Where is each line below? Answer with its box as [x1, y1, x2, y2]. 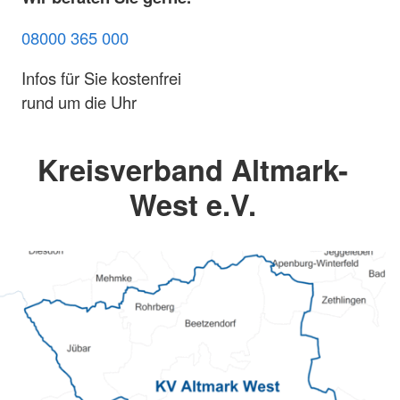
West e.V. [129, 183, 256, 226]
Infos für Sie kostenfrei [21, 66, 181, 90]
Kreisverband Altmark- [37, 148, 348, 191]
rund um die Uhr [21, 90, 137, 114]
